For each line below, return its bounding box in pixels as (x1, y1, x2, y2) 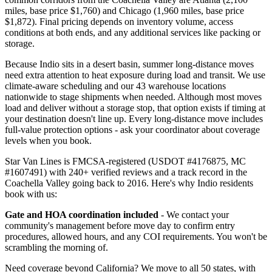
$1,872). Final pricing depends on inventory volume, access (5, 16, 233, 27)
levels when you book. (5, 135, 92, 146)
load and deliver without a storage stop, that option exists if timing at (5, 103, 265, 114)
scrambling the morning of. (5, 242, 108, 253)
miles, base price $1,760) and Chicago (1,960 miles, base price (5, 5, 244, 16)
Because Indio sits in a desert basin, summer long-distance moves (5, 59, 254, 70)
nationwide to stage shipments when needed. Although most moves (5, 92, 262, 103)
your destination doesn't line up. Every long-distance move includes (5, 114, 263, 124)
